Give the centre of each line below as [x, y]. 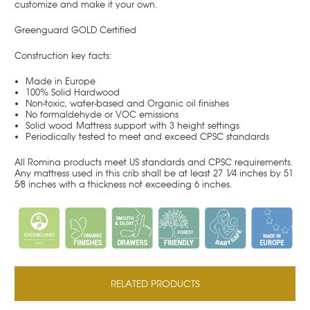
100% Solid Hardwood [73, 92]
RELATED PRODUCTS [155, 283]
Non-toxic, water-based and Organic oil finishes [128, 103]
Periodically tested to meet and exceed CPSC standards [148, 136]
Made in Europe [61, 81]
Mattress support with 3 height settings [158, 125]
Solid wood [51, 125]
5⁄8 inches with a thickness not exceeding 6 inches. [123, 184]
